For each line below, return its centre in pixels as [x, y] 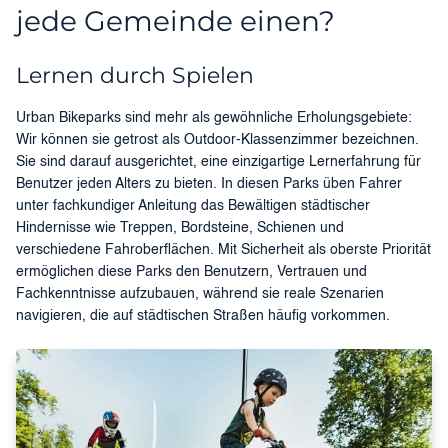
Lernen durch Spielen [135, 76]
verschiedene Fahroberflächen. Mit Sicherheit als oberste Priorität [223, 250]
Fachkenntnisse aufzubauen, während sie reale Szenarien [200, 294]
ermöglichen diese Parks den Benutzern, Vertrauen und [191, 272]
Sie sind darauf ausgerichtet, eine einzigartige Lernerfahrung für [218, 162]
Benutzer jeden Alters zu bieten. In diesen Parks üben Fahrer [209, 184]
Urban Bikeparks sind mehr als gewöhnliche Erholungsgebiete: [214, 118]
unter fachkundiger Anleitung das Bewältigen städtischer [193, 206]
